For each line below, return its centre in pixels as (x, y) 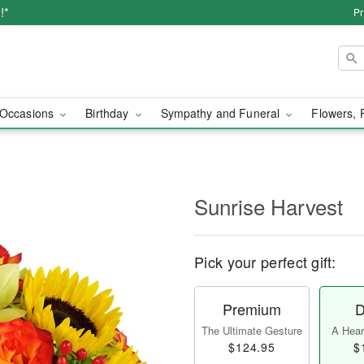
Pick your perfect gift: (265, 262)
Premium (252, 309)
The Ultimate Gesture (252, 330)
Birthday (109, 113)
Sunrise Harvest (269, 206)
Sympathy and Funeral (222, 113)
